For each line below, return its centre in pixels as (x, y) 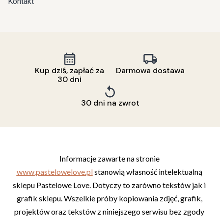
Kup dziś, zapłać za (70, 70)
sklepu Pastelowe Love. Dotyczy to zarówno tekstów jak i (109, 185)
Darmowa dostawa (151, 70)
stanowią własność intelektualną (147, 171)
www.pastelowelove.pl (55, 171)
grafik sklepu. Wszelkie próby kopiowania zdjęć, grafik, (109, 198)
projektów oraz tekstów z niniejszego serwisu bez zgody (109, 211)
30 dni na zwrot (110, 103)
